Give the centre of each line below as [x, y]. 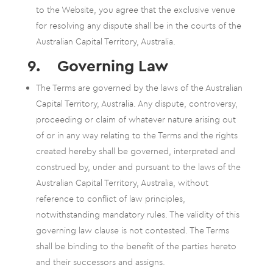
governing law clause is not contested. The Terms [132, 230]
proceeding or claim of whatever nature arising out [136, 119]
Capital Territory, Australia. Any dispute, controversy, [136, 104]
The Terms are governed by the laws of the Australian [139, 88]
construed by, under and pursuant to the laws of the [138, 167]
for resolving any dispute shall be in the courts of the [138, 26]
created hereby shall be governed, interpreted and [135, 151]
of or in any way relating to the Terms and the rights [136, 135]
